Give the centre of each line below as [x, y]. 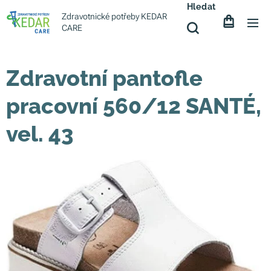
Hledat [201, 7]
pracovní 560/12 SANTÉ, [134, 106]
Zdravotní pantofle [104, 78]
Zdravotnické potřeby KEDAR [114, 16]
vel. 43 [40, 134]
